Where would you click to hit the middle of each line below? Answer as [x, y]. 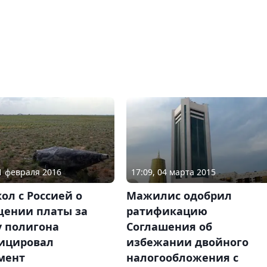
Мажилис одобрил [179, 196]
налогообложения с [182, 258]
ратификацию [167, 211]
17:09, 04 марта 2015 [173, 172]
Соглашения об [169, 227]
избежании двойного [187, 242]
